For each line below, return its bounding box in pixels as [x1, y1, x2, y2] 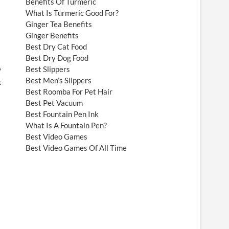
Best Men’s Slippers [26, 76, 91, 85]
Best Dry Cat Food [26, 42, 87, 51]
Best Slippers [26, 64, 70, 74]
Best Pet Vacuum [26, 98, 83, 107]
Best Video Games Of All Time [26, 143, 127, 152]
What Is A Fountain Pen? [26, 121, 107, 130]
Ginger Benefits [26, 31, 79, 40]
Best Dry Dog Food [26, 53, 88, 62]
